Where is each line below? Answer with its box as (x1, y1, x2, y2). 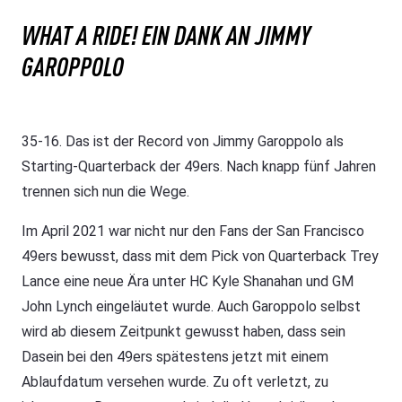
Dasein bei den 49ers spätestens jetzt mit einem (22, 348, 328, 366)
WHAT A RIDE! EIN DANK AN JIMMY (22, 20, 310, 51)
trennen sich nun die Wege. (22, 183, 189, 201)
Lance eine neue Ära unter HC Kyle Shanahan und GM (22, 273, 354, 291)
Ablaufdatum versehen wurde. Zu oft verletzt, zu (22, 373, 328, 391)
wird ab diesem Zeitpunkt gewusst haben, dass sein (22, 323, 345, 341)
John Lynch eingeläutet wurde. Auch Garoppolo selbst (22, 298, 361, 316)
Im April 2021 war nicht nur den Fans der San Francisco (22, 223, 364, 240)
